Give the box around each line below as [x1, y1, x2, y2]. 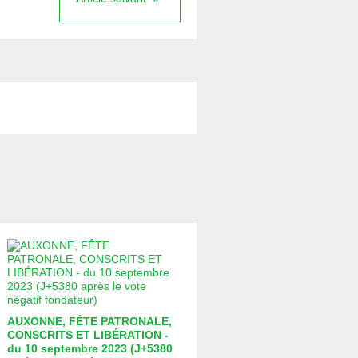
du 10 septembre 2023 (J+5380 [6, 341, 173, 355]
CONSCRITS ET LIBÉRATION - [6, 328, 169, 341]
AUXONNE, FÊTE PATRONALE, [6, 314, 172, 328]
